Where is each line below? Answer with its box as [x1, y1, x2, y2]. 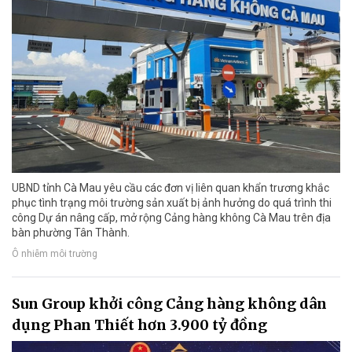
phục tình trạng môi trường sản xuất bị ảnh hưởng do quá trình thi [12, 196, 332, 209]
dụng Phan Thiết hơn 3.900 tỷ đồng [12, 315, 267, 334]
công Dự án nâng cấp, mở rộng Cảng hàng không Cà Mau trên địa [12, 211, 331, 224]
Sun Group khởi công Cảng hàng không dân [12, 294, 327, 313]
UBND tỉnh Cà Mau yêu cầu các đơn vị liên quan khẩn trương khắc [12, 181, 329, 194]
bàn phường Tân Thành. [12, 225, 130, 239]
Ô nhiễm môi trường [12, 247, 97, 259]
